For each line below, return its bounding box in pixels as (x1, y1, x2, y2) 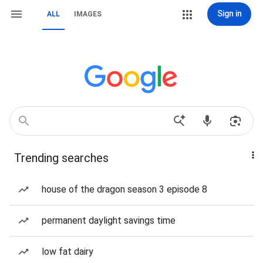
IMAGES (74, 10, 102, 18)
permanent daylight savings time (42, 215, 176, 226)
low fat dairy (42, 246, 93, 257)
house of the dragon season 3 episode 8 (42, 184, 207, 195)
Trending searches (14, 151, 109, 165)
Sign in (217, 9, 242, 18)
